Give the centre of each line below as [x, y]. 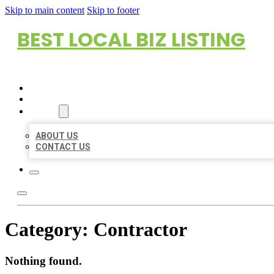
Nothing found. [43, 261]
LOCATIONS [54, 99]
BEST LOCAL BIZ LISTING [131, 39]
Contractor [140, 230]
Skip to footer [113, 10]
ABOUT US [57, 136]
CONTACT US [63, 147]
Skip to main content [45, 10]
